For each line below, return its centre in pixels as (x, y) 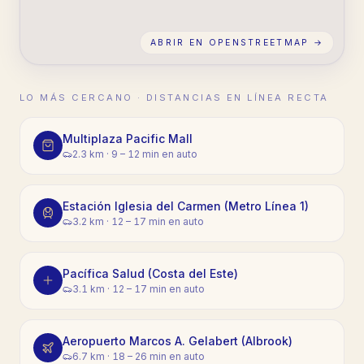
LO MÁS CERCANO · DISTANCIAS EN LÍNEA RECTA (174, 97)
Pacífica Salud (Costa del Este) (150, 273)
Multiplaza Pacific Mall (128, 138)
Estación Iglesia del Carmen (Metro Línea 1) (186, 206)
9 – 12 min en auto (154, 154)
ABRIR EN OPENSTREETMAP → (237, 42)
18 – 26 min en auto (158, 356)
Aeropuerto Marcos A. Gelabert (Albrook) (178, 340)
